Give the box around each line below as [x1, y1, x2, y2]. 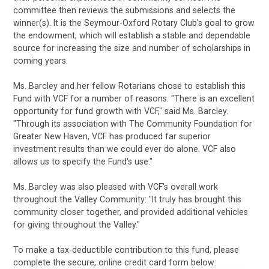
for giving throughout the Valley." [13, 219, 141, 229]
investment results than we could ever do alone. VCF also [13, 144, 237, 154]
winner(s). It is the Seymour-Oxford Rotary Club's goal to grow [13, 17, 255, 28]
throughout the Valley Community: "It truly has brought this [13, 194, 242, 204]
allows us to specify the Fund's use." [13, 156, 153, 166]
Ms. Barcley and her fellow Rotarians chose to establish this [13, 80, 246, 91]
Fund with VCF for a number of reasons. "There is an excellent [13, 93, 255, 103]
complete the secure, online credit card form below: [13, 258, 217, 268]
